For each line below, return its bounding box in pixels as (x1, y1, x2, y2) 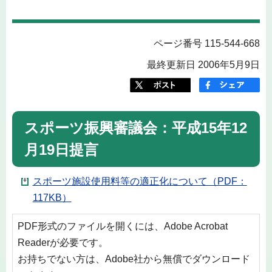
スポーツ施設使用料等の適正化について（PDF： (32, 175, 247, 186)
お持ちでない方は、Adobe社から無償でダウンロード (18, 254, 250, 265)
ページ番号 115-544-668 (154, 38, 260, 49)
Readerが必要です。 (18, 237, 108, 248)
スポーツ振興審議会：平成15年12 (24, 120, 247, 137)
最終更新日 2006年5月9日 (147, 59, 260, 70)
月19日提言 (24, 141, 98, 158)
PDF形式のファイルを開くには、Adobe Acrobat (18, 221, 228, 232)
